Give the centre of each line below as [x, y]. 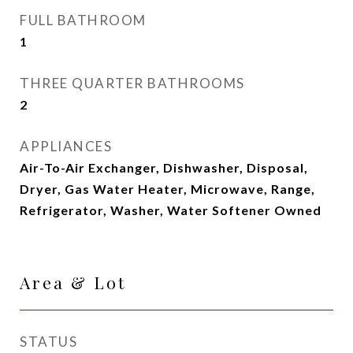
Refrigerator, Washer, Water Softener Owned [171, 210]
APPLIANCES [66, 146]
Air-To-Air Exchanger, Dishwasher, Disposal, [164, 167]
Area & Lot [73, 282]
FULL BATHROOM [83, 20]
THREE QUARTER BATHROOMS [132, 83]
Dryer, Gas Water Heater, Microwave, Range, [167, 189]
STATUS [48, 342]
